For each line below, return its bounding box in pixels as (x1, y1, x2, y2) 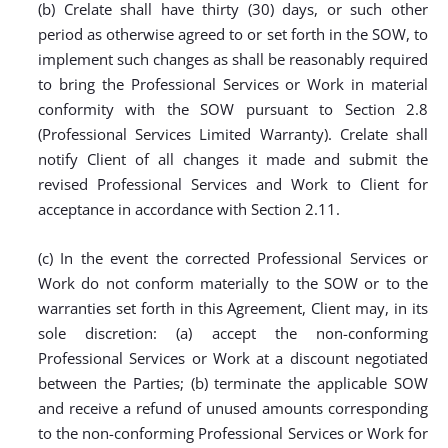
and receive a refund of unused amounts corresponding (38, 398, 428, 418)
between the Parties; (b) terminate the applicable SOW (38, 373, 428, 393)
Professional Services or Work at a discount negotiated (38, 348, 428, 368)
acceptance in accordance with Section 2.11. (38, 199, 340, 219)
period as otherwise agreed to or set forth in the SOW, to (38, 24, 428, 44)
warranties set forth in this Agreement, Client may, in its (38, 298, 428, 318)
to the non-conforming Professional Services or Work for (38, 423, 428, 443)
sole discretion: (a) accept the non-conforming (38, 323, 428, 343)
